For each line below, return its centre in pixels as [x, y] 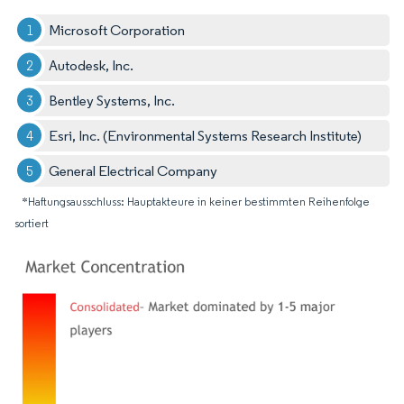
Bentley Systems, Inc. [112, 100]
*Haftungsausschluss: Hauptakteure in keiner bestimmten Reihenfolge [196, 201]
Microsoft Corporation [117, 30]
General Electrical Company [133, 170]
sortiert [32, 223]
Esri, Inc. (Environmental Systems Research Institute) [206, 135]
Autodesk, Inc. [92, 65]
